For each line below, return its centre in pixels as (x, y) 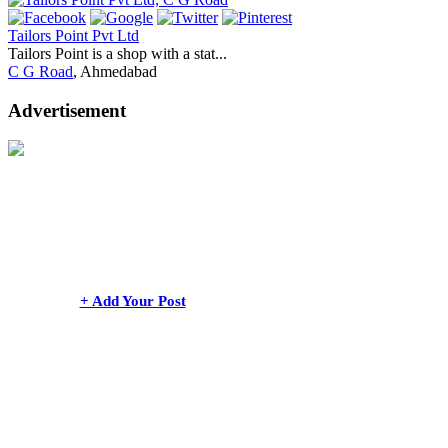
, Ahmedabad (115, 71)
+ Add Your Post (132, 301)
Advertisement (67, 110)
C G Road (40, 71)
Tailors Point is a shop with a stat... (117, 53)
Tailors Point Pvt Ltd (73, 35)
